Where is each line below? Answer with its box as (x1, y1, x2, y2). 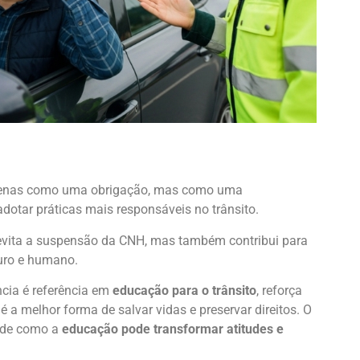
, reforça (256, 282, 302, 298)
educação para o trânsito (112, 282, 256, 298)
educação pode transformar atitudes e (62, 321, 284, 337)
